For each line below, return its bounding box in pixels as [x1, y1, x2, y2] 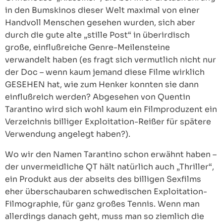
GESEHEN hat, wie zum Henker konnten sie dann [5, 79, 199, 90]
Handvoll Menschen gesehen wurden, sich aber [5, 17, 195, 28]
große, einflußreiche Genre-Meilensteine [5, 42, 170, 53]
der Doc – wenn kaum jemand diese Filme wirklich [5, 67, 205, 77]
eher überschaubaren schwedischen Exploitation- [5, 186, 207, 197]
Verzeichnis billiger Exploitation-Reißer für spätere [5, 116, 211, 127]
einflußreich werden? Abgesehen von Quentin [5, 92, 190, 102]
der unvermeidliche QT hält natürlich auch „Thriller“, [5, 162, 214, 172]
